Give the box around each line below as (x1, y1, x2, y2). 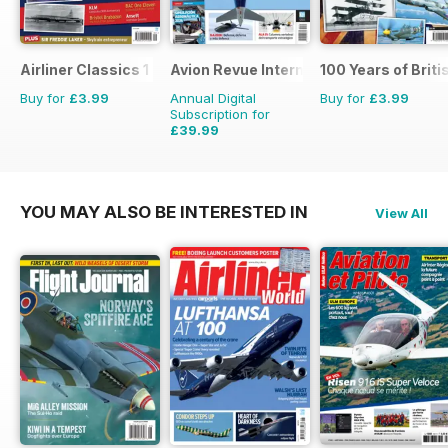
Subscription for (170, 105, 270, 122)
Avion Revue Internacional (170, 60, 357, 78)
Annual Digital (170, 89, 256, 106)
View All (375, 204, 428, 221)
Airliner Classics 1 (20, 60, 149, 78)
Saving (213, 148, 263, 165)
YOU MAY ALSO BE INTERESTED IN (20, 201, 308, 222)
